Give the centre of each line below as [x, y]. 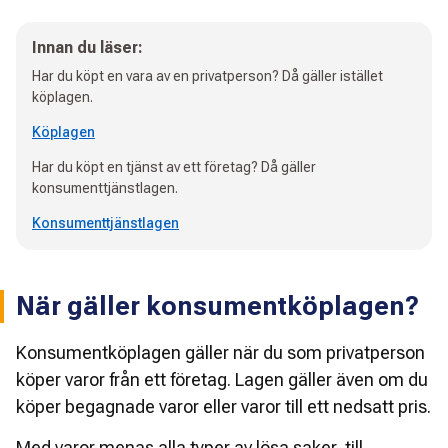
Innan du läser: [87, 48]
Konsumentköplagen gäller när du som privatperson [220, 353]
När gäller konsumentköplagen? [217, 306]
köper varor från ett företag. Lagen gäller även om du [222, 380]
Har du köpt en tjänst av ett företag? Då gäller [174, 167]
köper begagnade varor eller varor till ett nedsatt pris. [223, 407]
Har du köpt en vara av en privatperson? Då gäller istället [207, 76]
